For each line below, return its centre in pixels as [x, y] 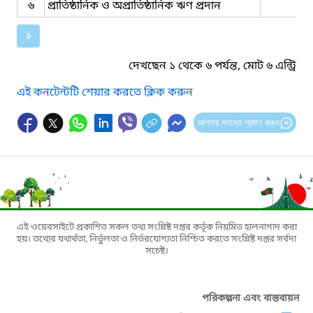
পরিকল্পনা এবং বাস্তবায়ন [250, 298]
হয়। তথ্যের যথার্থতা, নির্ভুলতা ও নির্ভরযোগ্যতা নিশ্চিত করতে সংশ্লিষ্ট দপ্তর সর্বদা [156, 239]
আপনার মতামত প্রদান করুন [238, 122]
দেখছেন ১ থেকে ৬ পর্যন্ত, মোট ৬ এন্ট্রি [212, 66]
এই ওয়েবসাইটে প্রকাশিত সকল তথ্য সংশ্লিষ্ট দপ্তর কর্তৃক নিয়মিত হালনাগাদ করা [156, 227]
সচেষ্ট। [156, 251]
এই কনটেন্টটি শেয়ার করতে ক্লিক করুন [105, 93]
